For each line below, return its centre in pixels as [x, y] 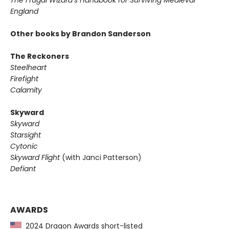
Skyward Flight [35, 158]
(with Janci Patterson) [101, 158]
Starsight [26, 135]
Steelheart [28, 68]
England [24, 12]
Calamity [26, 90]
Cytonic [24, 146]
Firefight [24, 79]
